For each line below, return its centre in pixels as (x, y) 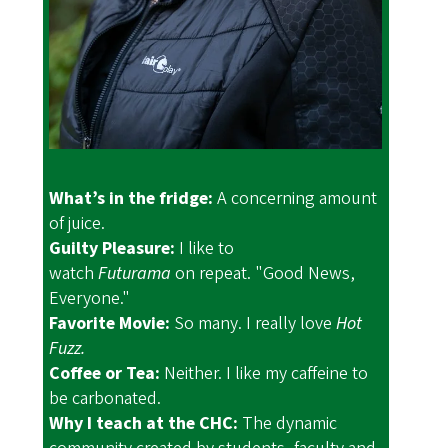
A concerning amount (295, 199)
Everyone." (90, 299)
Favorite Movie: (112, 324)
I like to (207, 249)
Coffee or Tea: (105, 374)
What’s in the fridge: (131, 199)
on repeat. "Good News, (263, 274)
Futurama (135, 274)
